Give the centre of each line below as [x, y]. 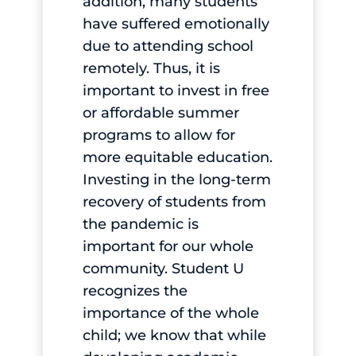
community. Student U [163, 269]
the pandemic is [140, 224]
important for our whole [168, 247]
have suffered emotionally [176, 24]
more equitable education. [177, 158]
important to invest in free [176, 91]
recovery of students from [174, 202]
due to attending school [168, 46]
